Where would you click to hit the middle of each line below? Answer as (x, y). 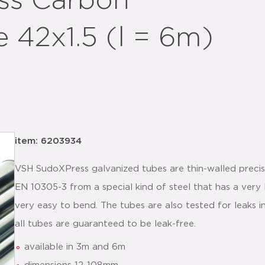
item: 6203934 (48, 141)
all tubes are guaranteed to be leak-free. (105, 224)
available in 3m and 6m (75, 247)
